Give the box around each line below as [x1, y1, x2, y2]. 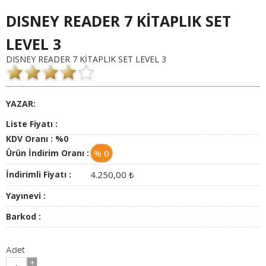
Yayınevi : [6, 189, 46, 201]
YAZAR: [6, 97, 36, 109]
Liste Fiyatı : [6, 118, 58, 129]
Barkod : [6, 210, 41, 222]
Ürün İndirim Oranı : [6, 147, 89, 159]
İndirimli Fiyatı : [6, 168, 71, 180]
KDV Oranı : [6, 132, 55, 144]
